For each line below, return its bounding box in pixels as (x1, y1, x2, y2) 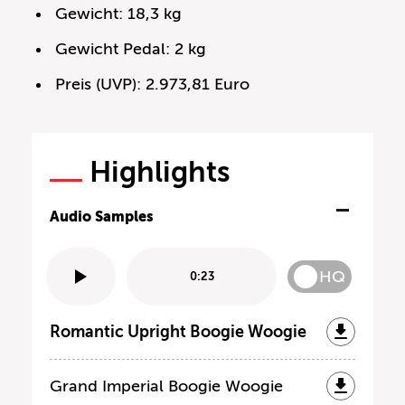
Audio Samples (50, 207, 154, 225)
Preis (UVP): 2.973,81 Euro (55, 74, 250, 93)
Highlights (89, 155, 230, 188)
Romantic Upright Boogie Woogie (50, 322, 306, 341)
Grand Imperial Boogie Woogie (50, 376, 283, 395)
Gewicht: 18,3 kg (55, 4, 183, 23)
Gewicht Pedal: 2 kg (55, 39, 207, 58)
